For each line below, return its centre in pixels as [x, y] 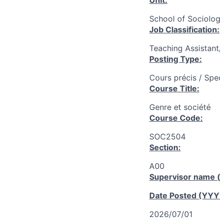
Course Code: [176, 118]
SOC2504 [167, 137]
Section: [165, 147]
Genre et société [180, 107]
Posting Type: [176, 59]
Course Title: [174, 88]
